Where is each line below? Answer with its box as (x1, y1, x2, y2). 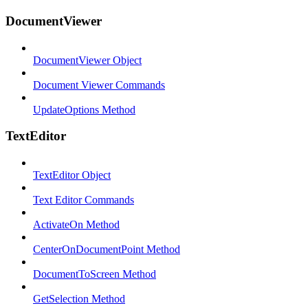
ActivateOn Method (33, 219, 120, 230)
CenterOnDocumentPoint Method (33, 243, 180, 255)
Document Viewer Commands (33, 78, 165, 91)
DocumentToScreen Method (33, 268, 156, 280)
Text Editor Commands (33, 194, 134, 206)
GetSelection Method (33, 293, 125, 305)
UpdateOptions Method (33, 103, 135, 115)
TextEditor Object (33, 169, 111, 181)
